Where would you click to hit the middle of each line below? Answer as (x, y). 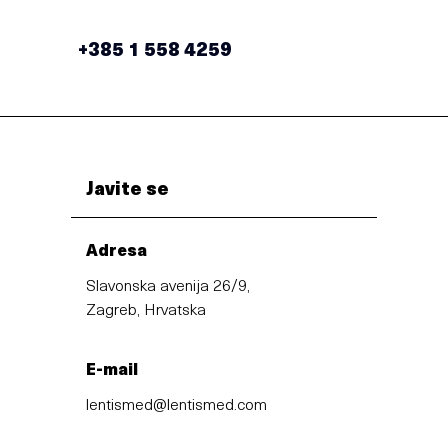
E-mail (112, 370)
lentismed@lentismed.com (177, 405)
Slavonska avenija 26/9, (168, 286)
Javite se (127, 190)
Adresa (117, 251)
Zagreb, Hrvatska (146, 310)
